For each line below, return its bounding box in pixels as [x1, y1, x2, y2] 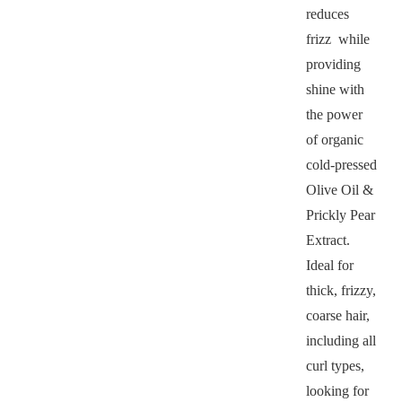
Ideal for [305, 257, 354, 273]
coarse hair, [305, 307, 370, 323]
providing [305, 56, 361, 72]
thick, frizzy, [305, 282, 376, 298]
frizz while [305, 31, 370, 47]
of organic [305, 131, 363, 147]
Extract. [305, 232, 350, 248]
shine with [305, 81, 364, 97]
